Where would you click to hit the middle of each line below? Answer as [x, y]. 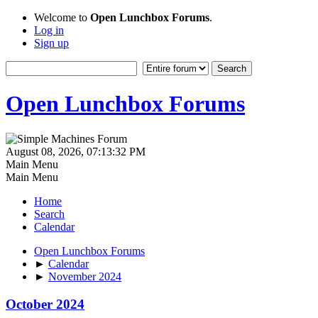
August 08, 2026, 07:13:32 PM [76, 151]
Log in [49, 30]
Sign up [51, 43]
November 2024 [85, 276]
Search [49, 214]
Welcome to [62, 17]
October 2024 [45, 304]
